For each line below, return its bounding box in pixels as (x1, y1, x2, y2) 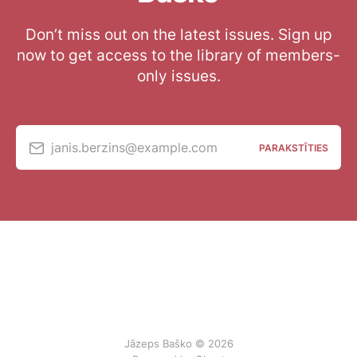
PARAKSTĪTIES (258, 141, 328, 154)
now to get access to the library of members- (17, 46, 340, 65)
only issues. (136, 67, 221, 85)
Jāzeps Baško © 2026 (124, 337, 233, 350)
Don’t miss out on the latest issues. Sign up (25, 25, 332, 44)
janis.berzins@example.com (51, 139, 218, 155)
